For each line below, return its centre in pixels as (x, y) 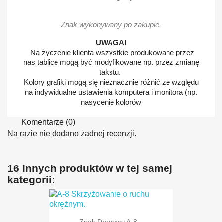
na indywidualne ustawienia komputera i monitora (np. (111, 92)
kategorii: (31, 179)
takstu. (111, 72)
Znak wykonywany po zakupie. (111, 24)
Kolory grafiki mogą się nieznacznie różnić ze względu (111, 82)
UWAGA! (111, 42)
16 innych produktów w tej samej (90, 168)
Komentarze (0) (47, 122)
